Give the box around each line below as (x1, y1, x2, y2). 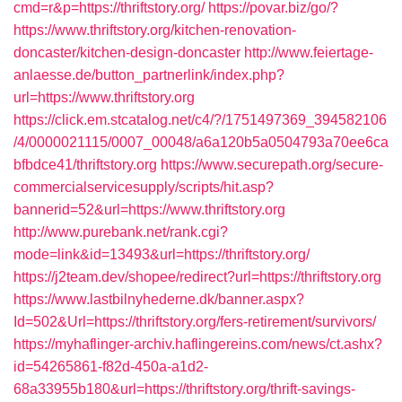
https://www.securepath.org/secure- (161, 157, 383, 172)
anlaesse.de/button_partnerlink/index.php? (13, 67, 284, 83)
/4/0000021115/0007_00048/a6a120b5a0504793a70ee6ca (13, 135, 389, 150)
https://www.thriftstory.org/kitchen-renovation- (13, 22, 296, 38)
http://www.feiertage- (244, 45, 373, 60)
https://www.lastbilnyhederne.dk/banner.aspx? (13, 292, 304, 307)
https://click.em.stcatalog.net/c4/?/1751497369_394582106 (13, 112, 387, 127)
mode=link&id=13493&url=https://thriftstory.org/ (13, 247, 310, 262)
